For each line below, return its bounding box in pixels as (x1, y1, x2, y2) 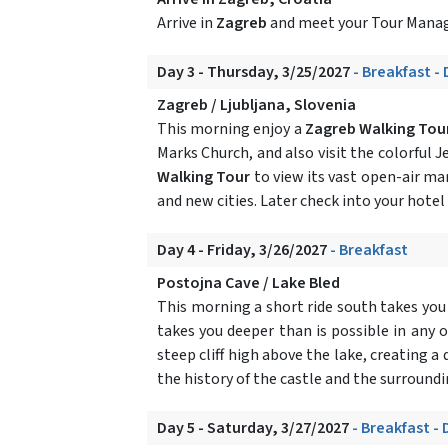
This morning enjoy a (157, 117, 305, 140)
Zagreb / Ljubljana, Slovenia (157, 93, 356, 116)
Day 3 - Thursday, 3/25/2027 (157, 60, 353, 83)
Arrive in (157, 11, 216, 34)
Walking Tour (157, 165, 251, 188)
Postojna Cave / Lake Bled (157, 271, 340, 294)
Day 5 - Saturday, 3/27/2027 (157, 416, 352, 439)
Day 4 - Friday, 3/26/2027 (157, 238, 330, 261)
